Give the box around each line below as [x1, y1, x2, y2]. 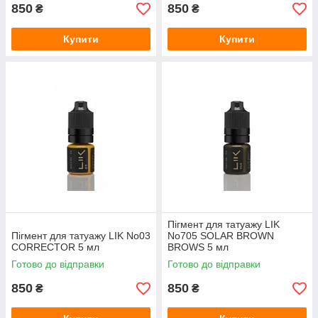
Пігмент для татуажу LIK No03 [11, 230, 150, 242]
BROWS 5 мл [168, 241, 229, 253]
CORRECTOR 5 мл [11, 241, 99, 253]
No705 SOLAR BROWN [168, 230, 274, 242]
